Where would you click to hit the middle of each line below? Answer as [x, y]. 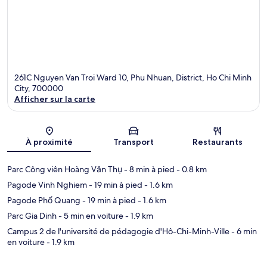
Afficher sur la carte [55, 99]
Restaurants [218, 142]
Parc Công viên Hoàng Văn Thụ [65, 169]
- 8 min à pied [148, 169]
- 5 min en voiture [90, 215]
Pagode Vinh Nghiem [47, 184]
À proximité [49, 142]
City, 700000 [39, 88]
